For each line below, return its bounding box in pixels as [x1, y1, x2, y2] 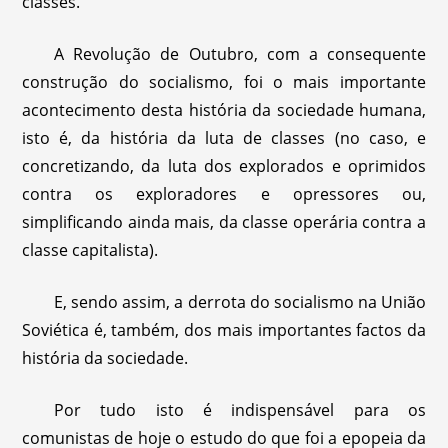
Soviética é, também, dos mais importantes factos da [22, 319, 426, 341]
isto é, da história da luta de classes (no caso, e [22, 127, 426, 149]
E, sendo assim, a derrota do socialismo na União [54, 291, 426, 313]
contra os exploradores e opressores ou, [22, 183, 426, 205]
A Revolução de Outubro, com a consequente [54, 43, 426, 65]
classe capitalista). [22, 239, 159, 261]
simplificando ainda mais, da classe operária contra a [22, 211, 426, 233]
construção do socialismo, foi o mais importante [22, 71, 426, 93]
